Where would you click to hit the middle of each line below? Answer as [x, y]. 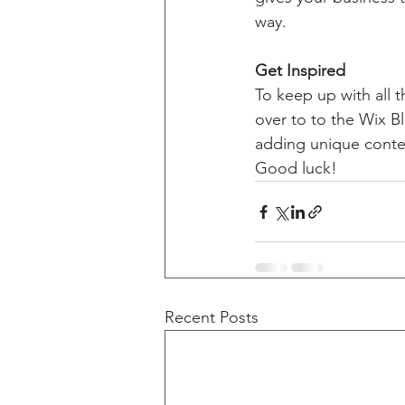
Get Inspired [300, 71]
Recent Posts [212, 318]
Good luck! [296, 169]
